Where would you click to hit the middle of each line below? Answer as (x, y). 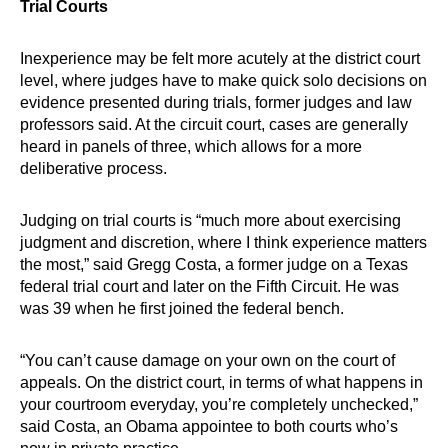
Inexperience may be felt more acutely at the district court (220, 58)
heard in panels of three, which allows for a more (191, 146)
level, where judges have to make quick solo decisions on (223, 80)
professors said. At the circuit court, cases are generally (214, 124)
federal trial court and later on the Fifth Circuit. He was (209, 286)
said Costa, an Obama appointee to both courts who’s (209, 426)
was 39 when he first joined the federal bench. (182, 308)
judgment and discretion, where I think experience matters (223, 242)
